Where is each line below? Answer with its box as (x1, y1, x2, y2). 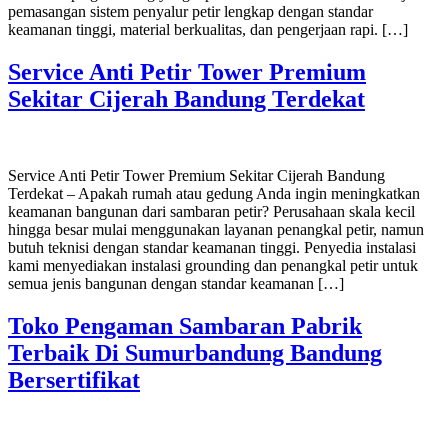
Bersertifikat (8, 366, 140, 393)
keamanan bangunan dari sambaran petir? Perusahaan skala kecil (8, 203, 415, 221)
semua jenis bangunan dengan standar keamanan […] (8, 275, 344, 293)
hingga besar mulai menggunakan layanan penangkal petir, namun (8, 221, 424, 239)
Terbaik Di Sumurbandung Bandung (8, 339, 382, 366)
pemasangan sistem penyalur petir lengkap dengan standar (8, 3, 373, 21)
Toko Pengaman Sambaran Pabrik (8, 312, 362, 339)
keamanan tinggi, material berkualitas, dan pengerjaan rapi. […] (8, 21, 408, 39)
